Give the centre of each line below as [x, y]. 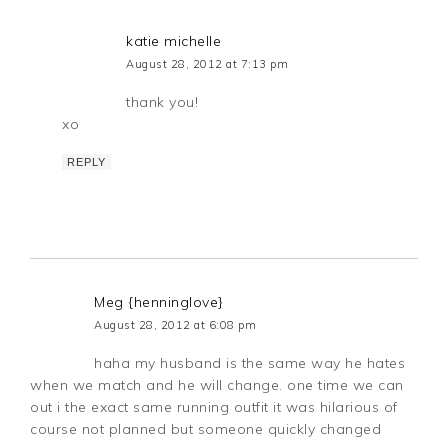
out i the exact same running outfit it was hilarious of [214, 406]
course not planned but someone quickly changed [206, 428]
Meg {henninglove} [159, 301]
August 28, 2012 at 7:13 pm [207, 63]
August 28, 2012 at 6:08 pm [175, 324]
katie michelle [174, 40]
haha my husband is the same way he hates [250, 362]
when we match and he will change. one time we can [217, 384]
